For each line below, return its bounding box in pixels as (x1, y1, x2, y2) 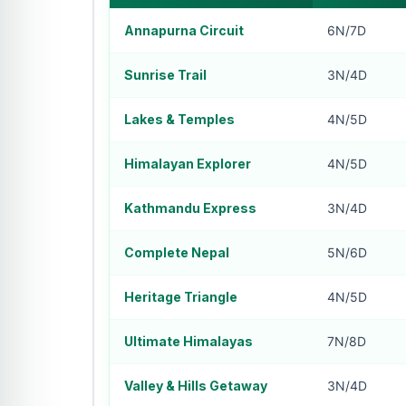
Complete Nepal (123, 244, 229, 260)
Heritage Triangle (123, 288, 237, 304)
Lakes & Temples (123, 111, 235, 127)
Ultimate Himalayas (123, 333, 253, 349)
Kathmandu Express (123, 199, 256, 216)
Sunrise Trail (123, 66, 207, 82)
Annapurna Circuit (123, 22, 244, 38)
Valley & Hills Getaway (123, 377, 267, 393)
